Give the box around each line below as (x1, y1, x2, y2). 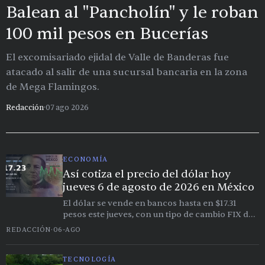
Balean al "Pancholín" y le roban (6, 1, 258, 23)
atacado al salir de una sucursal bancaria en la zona (6, 66, 247, 78)
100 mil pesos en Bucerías (6, 22, 208, 44)
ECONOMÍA (63, 154, 108, 164)
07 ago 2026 (46, 102, 89, 112)
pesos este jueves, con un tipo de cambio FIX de (63, 209, 253, 219)
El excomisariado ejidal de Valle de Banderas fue (6, 51, 229, 63)
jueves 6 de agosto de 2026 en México (63, 180, 254, 194)
